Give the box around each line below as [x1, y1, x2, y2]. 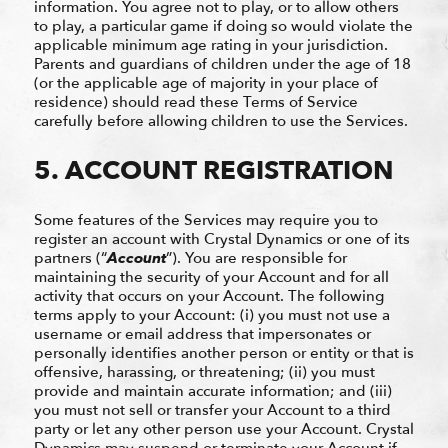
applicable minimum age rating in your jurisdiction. [33, 34, 388, 55]
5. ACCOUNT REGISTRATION [33, 152, 394, 189]
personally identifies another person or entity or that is [33, 342, 414, 363]
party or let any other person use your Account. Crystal [33, 418, 414, 439]
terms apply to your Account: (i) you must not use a [33, 304, 390, 325]
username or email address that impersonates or [33, 323, 371, 344]
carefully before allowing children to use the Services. [33, 110, 408, 131]
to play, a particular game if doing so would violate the [33, 15, 413, 36]
